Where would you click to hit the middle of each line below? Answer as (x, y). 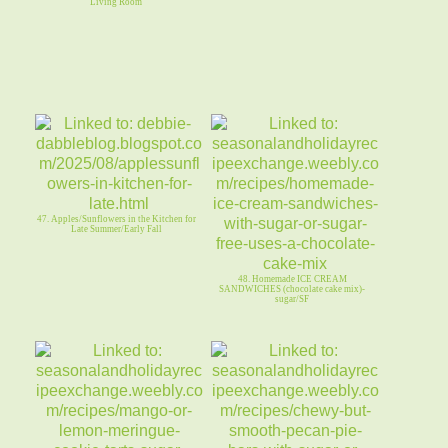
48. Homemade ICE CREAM (292, 279)
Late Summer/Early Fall (116, 229)
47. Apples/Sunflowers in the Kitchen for (116, 219)
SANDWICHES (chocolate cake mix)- (292, 289)
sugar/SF (292, 299)
